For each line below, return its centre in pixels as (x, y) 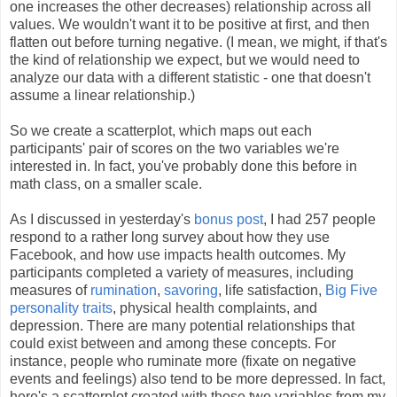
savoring (191, 290)
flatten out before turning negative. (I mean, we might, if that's (198, 42)
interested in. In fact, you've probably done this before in (183, 166)
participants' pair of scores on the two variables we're (175, 148)
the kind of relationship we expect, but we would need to (185, 59)
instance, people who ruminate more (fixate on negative (183, 361)
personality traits (61, 307)
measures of (50, 290)
